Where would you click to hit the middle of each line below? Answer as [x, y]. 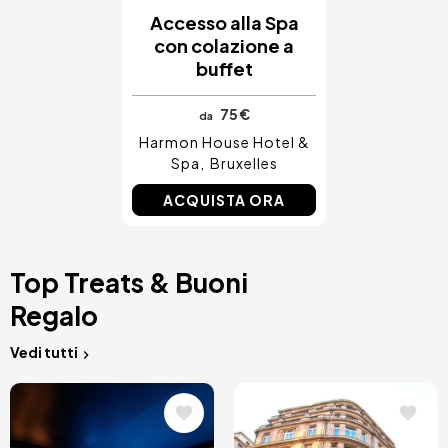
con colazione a [224, 46]
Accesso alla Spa [224, 23]
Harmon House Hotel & [224, 142]
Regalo [54, 316]
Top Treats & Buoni [129, 283]
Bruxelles [243, 163]
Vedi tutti [44, 352]
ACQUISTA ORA [224, 200]
